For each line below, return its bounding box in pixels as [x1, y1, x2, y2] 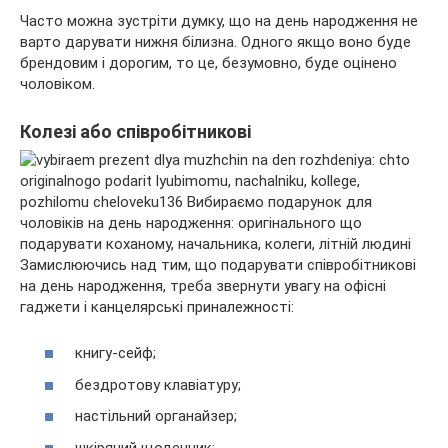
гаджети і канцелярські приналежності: [20, 297, 294, 316]
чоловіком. [20, 74, 95, 93]
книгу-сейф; [75, 344, 156, 363]
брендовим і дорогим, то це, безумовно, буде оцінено [20, 53, 397, 72]
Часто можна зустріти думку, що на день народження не [20, 11, 418, 30]
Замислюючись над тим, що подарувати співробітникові [20, 255, 416, 274]
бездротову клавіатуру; [75, 375, 241, 394]
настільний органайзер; [75, 407, 237, 426]
